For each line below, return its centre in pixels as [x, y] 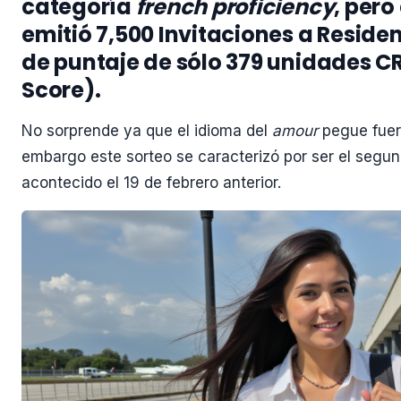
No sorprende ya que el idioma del [147, 130]
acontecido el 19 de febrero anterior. [151, 182]
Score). [61, 90]
